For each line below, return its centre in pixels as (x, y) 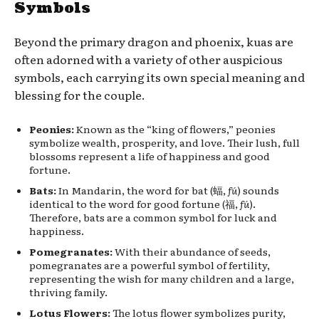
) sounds (258, 190)
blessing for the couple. (80, 94)
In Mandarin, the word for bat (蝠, (142, 190)
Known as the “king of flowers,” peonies (175, 129)
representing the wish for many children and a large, (162, 278)
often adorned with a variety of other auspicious (148, 59)
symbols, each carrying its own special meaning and (159, 77)
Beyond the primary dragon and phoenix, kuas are (154, 41)
